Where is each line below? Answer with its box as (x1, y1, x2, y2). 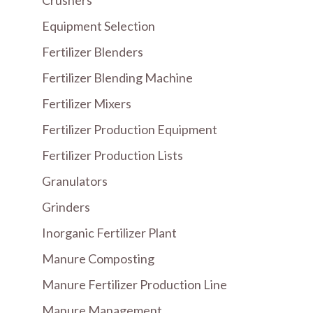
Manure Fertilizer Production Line (42, 277, 227, 292)
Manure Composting (42, 251, 154, 266)
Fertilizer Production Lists (42, 147, 183, 163)
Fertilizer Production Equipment (42, 122, 217, 137)
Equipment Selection (42, 18, 155, 34)
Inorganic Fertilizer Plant (42, 225, 177, 240)
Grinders (42, 199, 90, 214)
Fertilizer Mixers (42, 96, 131, 111)
